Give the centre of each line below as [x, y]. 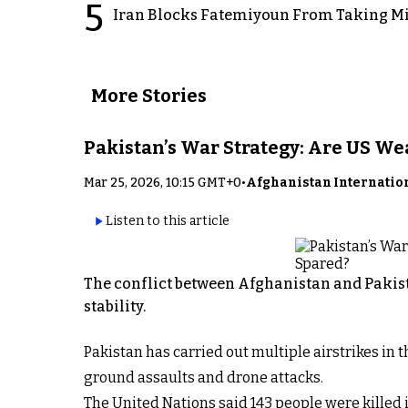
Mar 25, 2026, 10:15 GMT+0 [163, 182]
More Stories [149, 95]
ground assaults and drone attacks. [204, 377]
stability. [115, 306]
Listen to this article [168, 221]
